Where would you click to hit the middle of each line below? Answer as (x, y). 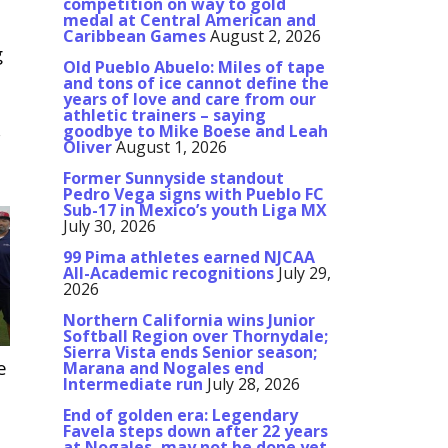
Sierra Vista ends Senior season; (190, 352)
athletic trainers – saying (164, 115)
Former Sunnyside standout (173, 178)
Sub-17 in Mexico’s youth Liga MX (195, 210)
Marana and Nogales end (163, 368)
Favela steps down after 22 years (195, 431)
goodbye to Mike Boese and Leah (195, 131)
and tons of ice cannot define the (196, 83)
